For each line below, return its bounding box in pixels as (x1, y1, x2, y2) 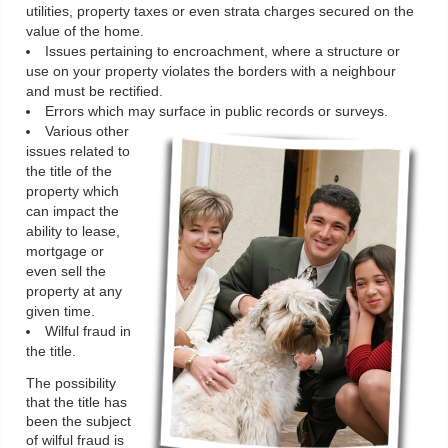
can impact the (26, 204, 119, 220)
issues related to (26, 144, 130, 160)
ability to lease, (26, 224, 120, 240)
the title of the (26, 164, 112, 180)
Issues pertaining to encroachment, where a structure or (44, 44, 400, 60)
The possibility (26, 376, 116, 392)
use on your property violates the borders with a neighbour (26, 64, 396, 80)
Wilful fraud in (44, 324, 131, 340)
